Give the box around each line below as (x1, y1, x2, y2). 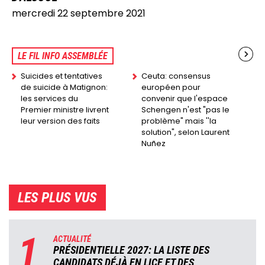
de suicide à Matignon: (21, 81, 108, 93)
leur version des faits (21, 115, 100, 127)
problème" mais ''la (141, 115, 216, 127)
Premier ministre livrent (21, 104, 109, 115)
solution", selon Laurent (141, 126, 230, 138)
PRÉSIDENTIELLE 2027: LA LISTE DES (53, 243, 209, 256)
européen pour (141, 81, 201, 93)
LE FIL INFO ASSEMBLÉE (18, 50, 108, 62)
